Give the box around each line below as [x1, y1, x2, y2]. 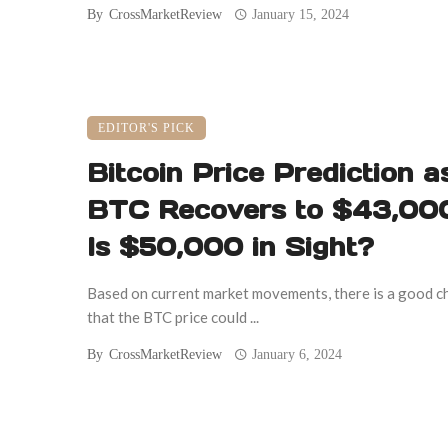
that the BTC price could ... [87, 308, 259, 327]
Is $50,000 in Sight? [87, 231, 374, 264]
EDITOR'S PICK [98, 121, 195, 136]
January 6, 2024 [252, 347, 343, 363]
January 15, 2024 [252, 7, 350, 23]
